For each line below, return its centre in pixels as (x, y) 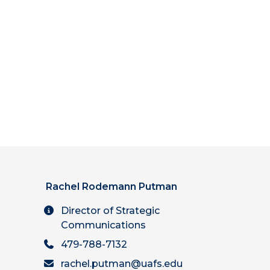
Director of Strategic (110, 211)
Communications (103, 225)
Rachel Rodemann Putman (111, 187)
